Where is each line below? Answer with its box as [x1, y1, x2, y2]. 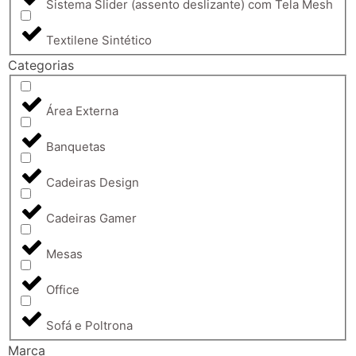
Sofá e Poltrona [46, 317, 133, 333]
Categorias [8, 56, 74, 73]
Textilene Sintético [46, 32, 152, 48]
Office [46, 281, 79, 297]
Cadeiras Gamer [46, 210, 137, 226]
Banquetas [46, 138, 106, 154]
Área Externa [46, 103, 118, 118]
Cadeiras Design [46, 174, 139, 190]
